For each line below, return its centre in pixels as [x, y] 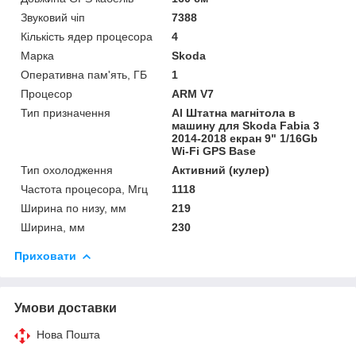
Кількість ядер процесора [87, 36]
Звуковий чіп [53, 17]
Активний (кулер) [221, 170]
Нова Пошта [68, 334]
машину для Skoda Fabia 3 [246, 125]
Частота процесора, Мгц [84, 189]
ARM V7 [193, 93]
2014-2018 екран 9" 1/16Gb [245, 138]
